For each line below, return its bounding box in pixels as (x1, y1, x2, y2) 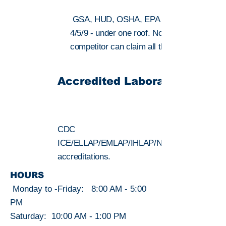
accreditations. (58, 152, 113, 161)
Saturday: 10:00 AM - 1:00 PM (10, 211, 126, 221)
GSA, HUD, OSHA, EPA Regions (70, 15, 192, 24)
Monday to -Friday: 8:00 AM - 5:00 (10, 184, 146, 194)
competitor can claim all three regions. (70, 42, 208, 51)
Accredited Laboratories (58, 75, 197, 87)
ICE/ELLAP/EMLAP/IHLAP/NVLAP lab (58, 138, 198, 148)
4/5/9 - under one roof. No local (70, 28, 182, 38)
